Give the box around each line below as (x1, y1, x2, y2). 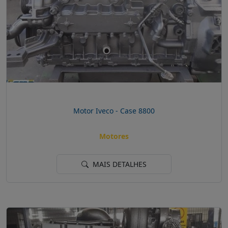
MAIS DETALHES (91, 159, 147, 169)
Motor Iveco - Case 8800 (73, 105, 155, 116)
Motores (99, 131, 129, 141)
